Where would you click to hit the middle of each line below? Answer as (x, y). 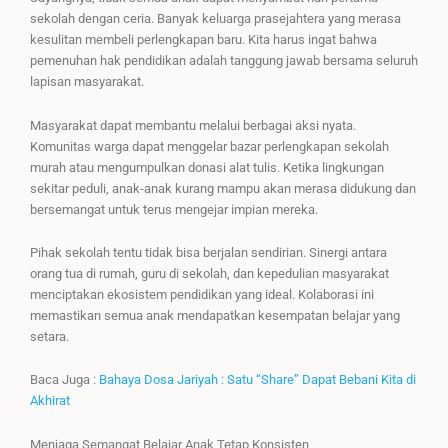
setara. (49, 336)
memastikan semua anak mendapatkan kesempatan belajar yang (215, 315)
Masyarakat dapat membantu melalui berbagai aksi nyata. (193, 125)
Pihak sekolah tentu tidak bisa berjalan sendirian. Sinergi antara (208, 252)
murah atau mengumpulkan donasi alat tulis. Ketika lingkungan (207, 167)
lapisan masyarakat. (87, 82)
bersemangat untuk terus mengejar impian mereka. (174, 209)
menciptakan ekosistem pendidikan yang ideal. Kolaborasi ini (202, 294)
